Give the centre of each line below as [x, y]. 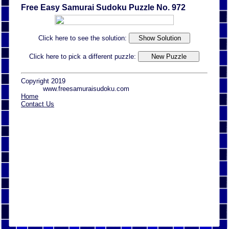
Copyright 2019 [43, 81]
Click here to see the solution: [84, 38]
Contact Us [38, 104]
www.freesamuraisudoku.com [86, 89]
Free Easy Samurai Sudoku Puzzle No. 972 [103, 7]
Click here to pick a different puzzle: [84, 56]
